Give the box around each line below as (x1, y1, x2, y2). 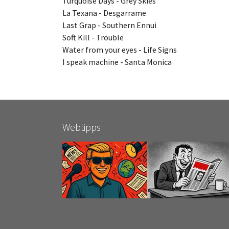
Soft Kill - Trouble (62, 32, 125, 42)
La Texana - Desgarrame (62, 7, 148, 18)
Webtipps (62, 120, 101, 133)
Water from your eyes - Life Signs (62, 44, 178, 55)
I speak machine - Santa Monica (62, 56, 172, 67)
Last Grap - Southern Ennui (62, 19, 158, 30)
